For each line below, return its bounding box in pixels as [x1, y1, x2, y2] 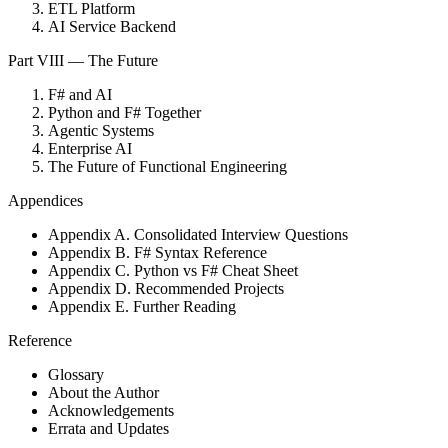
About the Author [48, 384, 159, 402]
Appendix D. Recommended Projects [48, 280, 284, 298]
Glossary [48, 366, 104, 384]
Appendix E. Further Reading [48, 298, 236, 316]
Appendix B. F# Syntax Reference [48, 244, 267, 262]
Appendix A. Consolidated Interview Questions [48, 226, 348, 244]
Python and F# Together [48, 104, 201, 122]
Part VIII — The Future [8, 52, 158, 70]
